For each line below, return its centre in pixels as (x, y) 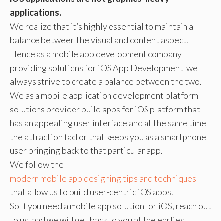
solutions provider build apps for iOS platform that (105, 109)
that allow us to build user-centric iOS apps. (92, 192)
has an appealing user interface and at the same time (108, 123)
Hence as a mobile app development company (96, 54)
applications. (36, 12)
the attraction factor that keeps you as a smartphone (108, 137)
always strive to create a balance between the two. (106, 81)
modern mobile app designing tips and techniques (103, 178)
